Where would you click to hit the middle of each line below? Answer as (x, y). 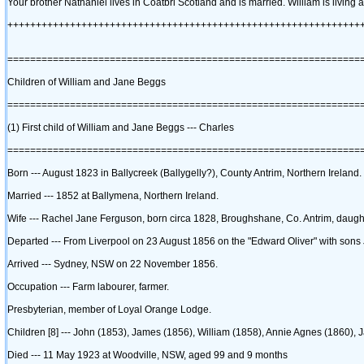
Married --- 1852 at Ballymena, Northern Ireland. (113, 196)
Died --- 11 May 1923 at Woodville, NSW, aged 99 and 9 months (147, 355)
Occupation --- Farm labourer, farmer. (88, 287)
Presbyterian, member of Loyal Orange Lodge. (109, 310)
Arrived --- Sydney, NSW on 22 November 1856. (113, 264)
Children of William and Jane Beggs (87, 82)
